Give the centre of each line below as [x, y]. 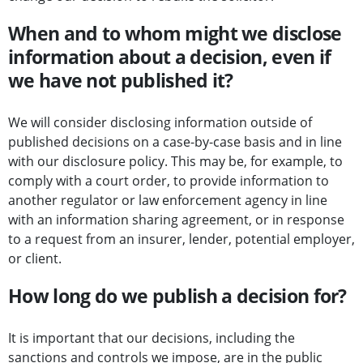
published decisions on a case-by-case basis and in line [175, 142]
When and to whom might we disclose [175, 34]
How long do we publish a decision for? [177, 296]
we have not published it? [121, 81]
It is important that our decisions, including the [152, 338]
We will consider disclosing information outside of [160, 123]
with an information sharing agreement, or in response [176, 220]
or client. [35, 259]
